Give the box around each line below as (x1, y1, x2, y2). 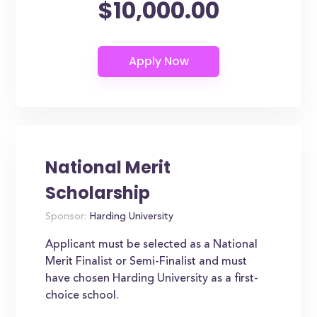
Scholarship (45, 181, 151, 204)
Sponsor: (45, 212, 87, 222)
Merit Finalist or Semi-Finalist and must (45, 256, 248, 267)
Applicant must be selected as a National (45, 239, 258, 250)
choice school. (45, 290, 120, 301)
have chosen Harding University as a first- (45, 273, 259, 284)
